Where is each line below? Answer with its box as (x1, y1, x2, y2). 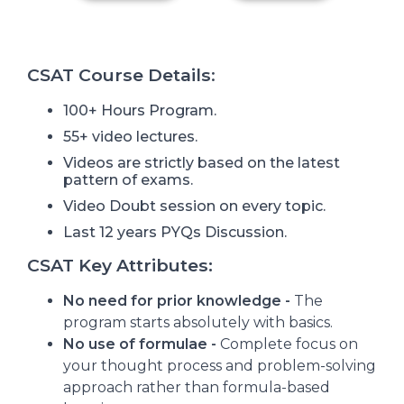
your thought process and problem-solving (63, 356, 376, 374)
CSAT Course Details (27, 63, 211, 86)
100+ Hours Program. (63, 101, 216, 119)
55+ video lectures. (63, 127, 197, 145)
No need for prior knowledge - (63, 291, 290, 309)
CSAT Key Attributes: (27, 253, 213, 276)
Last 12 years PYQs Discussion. (63, 223, 287, 241)
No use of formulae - (63, 335, 216, 353)
